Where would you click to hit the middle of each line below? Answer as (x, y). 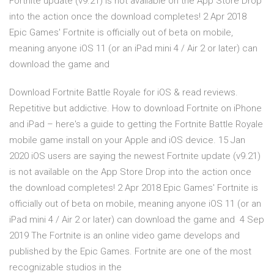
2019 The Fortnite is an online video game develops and (124, 236)
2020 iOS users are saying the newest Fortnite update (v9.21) (135, 156)
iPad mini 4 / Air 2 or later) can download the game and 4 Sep (137, 220)
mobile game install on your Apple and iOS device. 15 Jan (127, 140)
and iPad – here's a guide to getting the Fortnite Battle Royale (136, 124)
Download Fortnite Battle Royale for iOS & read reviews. (124, 93)
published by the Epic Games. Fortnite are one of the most (130, 252)
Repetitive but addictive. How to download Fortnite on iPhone (135, 109)
